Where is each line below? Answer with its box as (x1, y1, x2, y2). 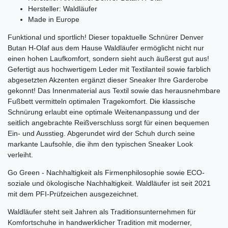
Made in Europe (28, 15, 79, 24)
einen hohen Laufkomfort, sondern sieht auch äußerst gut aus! (8, 54, 209, 63)
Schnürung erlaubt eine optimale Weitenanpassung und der (8, 108, 199, 117)
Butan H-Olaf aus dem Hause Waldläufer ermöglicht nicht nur (8, 44, 204, 52)
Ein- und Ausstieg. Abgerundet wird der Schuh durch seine (8, 129, 195, 138)
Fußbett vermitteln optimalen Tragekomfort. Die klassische (8, 97, 195, 106)
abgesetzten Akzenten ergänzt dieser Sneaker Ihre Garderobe (8, 76, 208, 84)
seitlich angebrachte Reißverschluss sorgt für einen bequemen (8, 119, 209, 127)
